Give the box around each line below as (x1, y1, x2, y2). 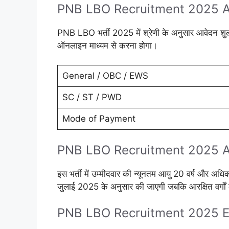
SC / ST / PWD (62, 92, 122, 103)
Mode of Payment (62, 113, 135, 124)
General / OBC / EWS (62, 71, 148, 81)
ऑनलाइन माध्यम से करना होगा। (57, 40, 157, 51)
